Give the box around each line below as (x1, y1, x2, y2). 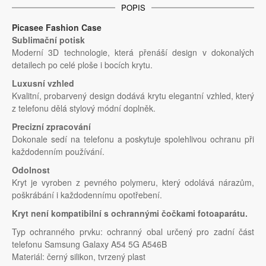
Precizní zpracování (12, 121, 91, 133)
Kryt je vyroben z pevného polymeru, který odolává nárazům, (12, 176, 254, 189)
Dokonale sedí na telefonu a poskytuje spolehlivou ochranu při (12, 133, 254, 145)
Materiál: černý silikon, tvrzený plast (12, 251, 145, 263)
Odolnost (12, 164, 50, 176)
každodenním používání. (12, 145, 104, 158)
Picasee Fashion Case (12, 21, 102, 34)
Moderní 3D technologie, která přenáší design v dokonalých (12, 46, 254, 59)
